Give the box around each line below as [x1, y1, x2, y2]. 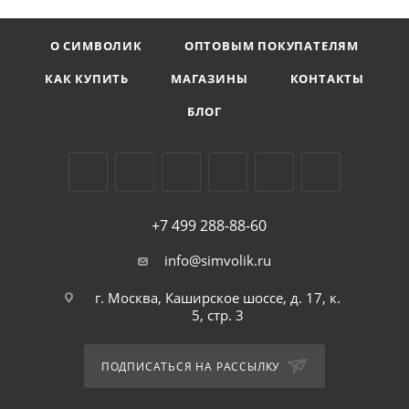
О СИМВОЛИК [49, 37, 142, 54]
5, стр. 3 [192, 306, 244, 324]
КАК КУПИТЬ [45, 70, 130, 87]
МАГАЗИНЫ [171, 70, 248, 87]
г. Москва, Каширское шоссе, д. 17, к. [95, 288, 341, 307]
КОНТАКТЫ [289, 70, 364, 87]
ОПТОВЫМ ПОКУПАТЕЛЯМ [184, 37, 360, 54]
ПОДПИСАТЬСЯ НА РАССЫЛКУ [100, 359, 284, 374]
